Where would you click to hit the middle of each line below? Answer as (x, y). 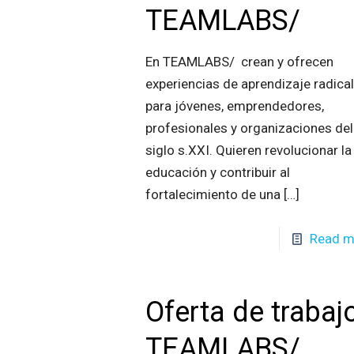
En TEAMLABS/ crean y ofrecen (240, 62)
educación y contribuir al (218, 172)
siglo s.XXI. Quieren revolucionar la (249, 150)
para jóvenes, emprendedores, (235, 106)
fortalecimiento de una (213, 194)
